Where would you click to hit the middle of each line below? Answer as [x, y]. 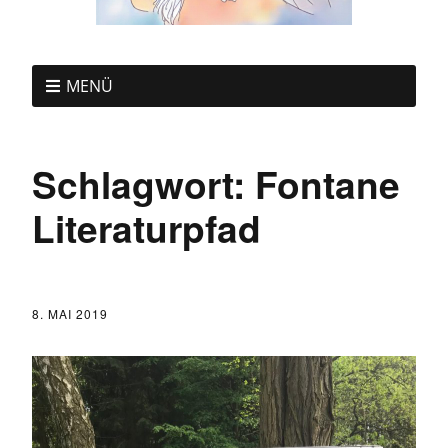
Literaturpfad [146, 227]
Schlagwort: [143, 183]
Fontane [327, 183]
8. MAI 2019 [70, 313]
